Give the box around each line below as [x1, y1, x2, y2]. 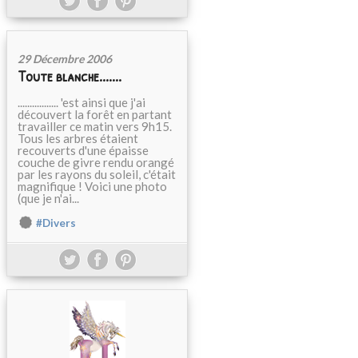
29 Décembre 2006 [18, 52, 112, 66]
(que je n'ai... [18, 191, 79, 205]
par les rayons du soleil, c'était [18, 167, 176, 181]
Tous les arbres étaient [18, 131, 138, 145]
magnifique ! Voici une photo [18, 179, 167, 193]
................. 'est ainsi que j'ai [18, 95, 145, 109]
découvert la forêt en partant [18, 107, 172, 121]
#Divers [36, 217, 76, 229]
